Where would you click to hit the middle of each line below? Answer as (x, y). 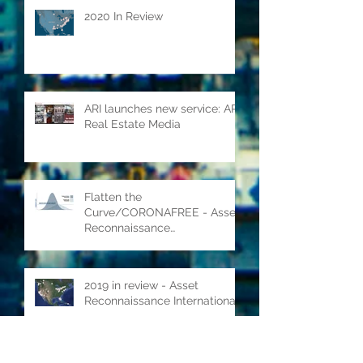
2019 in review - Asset (141, 321)
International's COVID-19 (149, 279)
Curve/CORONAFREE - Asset (162, 248)
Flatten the (113, 233)
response (109, 295)
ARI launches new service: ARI (162, 145)
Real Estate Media (132, 160)
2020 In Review (124, 52)
